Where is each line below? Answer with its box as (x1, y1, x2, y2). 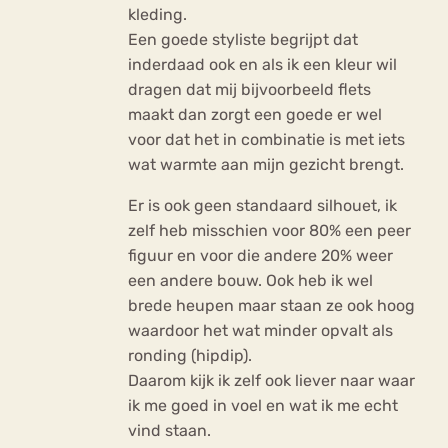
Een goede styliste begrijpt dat (128, 30, 358, 50)
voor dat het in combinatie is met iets (128, 130, 405, 150)
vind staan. (128, 421, 211, 441)
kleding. (128, 5, 187, 25)
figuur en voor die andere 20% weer (128, 246, 393, 266)
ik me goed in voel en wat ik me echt (128, 396, 398, 416)
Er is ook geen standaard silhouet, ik (128, 196, 397, 216)
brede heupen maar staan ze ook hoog (128, 296, 415, 316)
